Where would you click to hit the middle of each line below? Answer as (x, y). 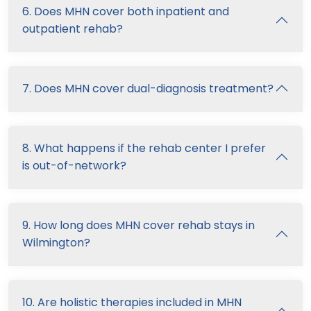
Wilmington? (56, 242)
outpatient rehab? (73, 28)
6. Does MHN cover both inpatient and (126, 11)
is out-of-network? (74, 165)
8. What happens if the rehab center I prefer (144, 148)
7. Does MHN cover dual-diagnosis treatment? (148, 88)
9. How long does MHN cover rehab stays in (138, 225)
